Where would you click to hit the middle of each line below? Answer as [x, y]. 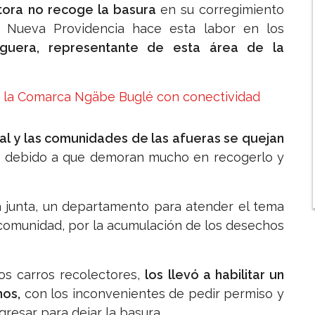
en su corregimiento [222, 10]
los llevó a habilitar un [215, 275]
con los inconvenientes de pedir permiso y [152, 294]
